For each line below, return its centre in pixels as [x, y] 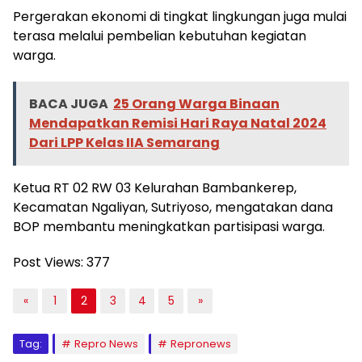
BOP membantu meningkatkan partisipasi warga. [169, 227]
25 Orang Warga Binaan [196, 104]
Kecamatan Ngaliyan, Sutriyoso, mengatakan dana [173, 208]
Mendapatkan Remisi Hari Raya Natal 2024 [178, 124]
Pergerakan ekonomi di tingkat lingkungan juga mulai [180, 17]
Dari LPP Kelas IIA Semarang [124, 143]
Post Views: [48, 263]
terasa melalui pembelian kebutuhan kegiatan [160, 36]
